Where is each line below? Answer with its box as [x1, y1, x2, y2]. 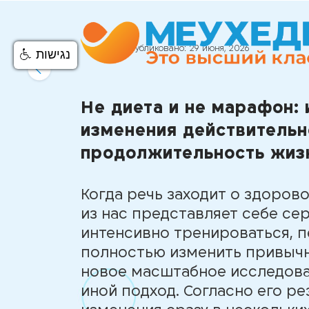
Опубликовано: [122, 43, 187, 54]
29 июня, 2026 [190, 43, 250, 54]
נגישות [36, 48, 70, 61]
